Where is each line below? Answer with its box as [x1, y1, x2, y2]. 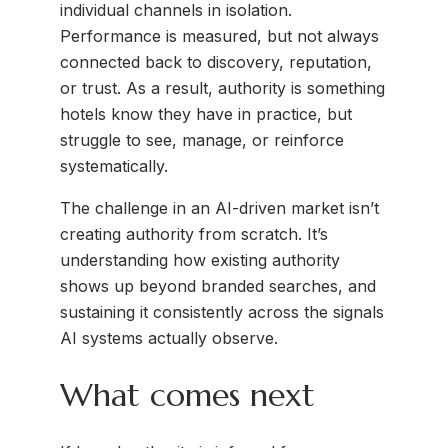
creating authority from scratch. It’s [60, 224, 328, 245]
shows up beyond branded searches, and [60, 276, 376, 297]
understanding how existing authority [60, 250, 340, 271]
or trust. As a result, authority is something [60, 78, 385, 99]
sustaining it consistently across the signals [60, 302, 384, 323]
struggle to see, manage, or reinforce [60, 130, 344, 151]
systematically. [60, 156, 168, 177]
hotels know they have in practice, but [60, 104, 352, 125]
